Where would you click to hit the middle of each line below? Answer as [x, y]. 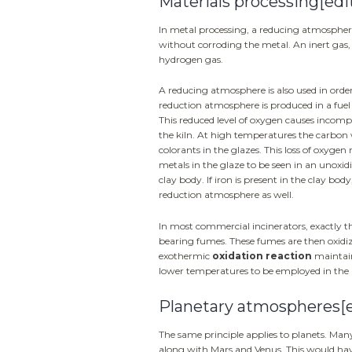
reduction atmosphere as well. [226, 195]
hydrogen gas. [191, 59]
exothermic [185, 255]
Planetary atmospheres [249, 306]
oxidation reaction [262, 255]
